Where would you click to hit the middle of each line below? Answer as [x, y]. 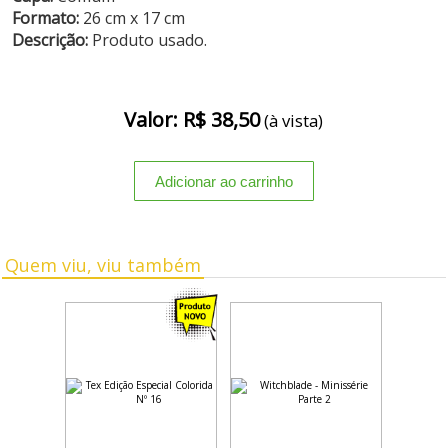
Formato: [46, 18]
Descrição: [52, 40]
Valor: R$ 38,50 [192, 119]
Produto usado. [150, 40]
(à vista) [292, 120]
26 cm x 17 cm [132, 18]
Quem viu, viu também [103, 265]
